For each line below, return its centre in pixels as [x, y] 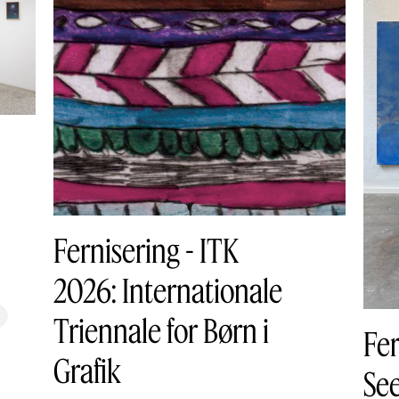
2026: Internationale [168, 289]
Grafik [87, 370]
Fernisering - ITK [146, 249]
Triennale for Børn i [161, 330]
